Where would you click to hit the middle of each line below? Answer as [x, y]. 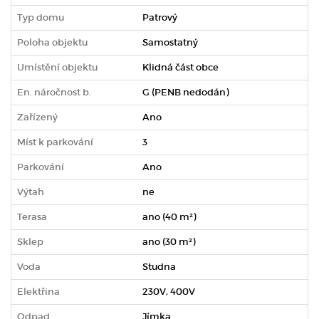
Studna [159, 266]
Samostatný [170, 42]
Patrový [160, 17]
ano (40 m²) [169, 216]
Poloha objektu [52, 42]
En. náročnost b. [54, 92]
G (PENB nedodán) [185, 92]
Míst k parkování [55, 142]
